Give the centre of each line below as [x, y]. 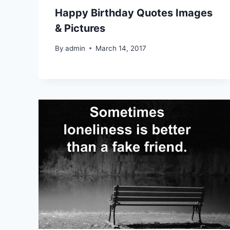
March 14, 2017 [121, 48]
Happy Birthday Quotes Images [134, 13]
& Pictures [80, 28]
